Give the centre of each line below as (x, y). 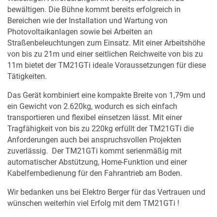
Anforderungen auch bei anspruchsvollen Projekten (94, 140)
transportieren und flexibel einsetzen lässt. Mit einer (95, 118)
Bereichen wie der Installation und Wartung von (87, 21)
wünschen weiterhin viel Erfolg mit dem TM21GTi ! (93, 203)
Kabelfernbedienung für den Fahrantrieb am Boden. (95, 173)
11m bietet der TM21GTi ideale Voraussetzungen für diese (107, 65)
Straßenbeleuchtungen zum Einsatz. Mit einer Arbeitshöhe (106, 43)
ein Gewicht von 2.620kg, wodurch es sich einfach (92, 107)
